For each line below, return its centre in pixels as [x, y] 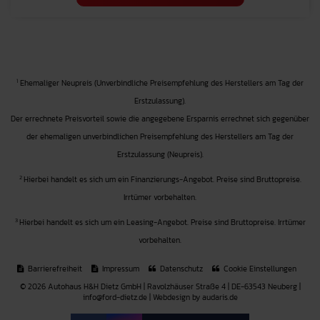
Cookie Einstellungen [259, 269]
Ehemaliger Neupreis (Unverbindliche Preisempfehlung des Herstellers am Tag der [161, 83]
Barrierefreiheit [54, 269]
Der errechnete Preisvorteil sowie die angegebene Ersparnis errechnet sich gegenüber [160, 119]
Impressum [119, 269]
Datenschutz [180, 269]
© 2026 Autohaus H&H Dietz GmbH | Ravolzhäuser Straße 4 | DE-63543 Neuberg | [160, 286]
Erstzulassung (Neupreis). [160, 154]
